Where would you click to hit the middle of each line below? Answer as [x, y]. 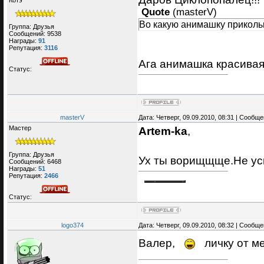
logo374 [72, 225]
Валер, [158, 243]
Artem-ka [163, 131]
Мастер [20, 128]
